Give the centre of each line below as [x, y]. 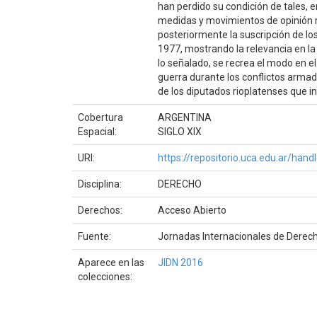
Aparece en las [111, 262]
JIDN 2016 [180, 262]
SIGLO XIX [180, 131]
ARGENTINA [185, 117]
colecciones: [105, 276]
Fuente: [96, 236]
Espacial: [98, 131]
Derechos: [101, 210]
